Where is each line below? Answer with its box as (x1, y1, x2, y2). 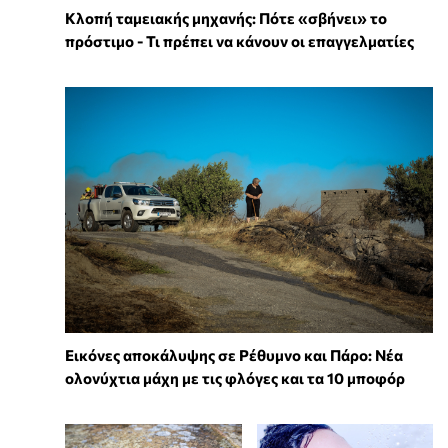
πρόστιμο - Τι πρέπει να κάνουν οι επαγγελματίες (65, 32, 414, 51)
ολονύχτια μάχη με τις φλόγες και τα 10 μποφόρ (65, 368, 405, 387)
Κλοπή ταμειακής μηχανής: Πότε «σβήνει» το (65, 9, 387, 28)
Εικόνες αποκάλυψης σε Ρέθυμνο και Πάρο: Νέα (65, 345, 403, 364)
